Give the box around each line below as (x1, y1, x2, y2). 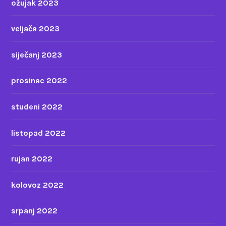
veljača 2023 (11, 24, 60, 34)
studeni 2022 (11, 102, 63, 112)
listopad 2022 (11, 128, 66, 138)
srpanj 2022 (11, 206, 58, 216)
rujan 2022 (11, 154, 53, 164)
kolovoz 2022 (11, 180, 64, 190)
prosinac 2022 (11, 76, 68, 86)
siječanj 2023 (11, 49, 63, 60)
